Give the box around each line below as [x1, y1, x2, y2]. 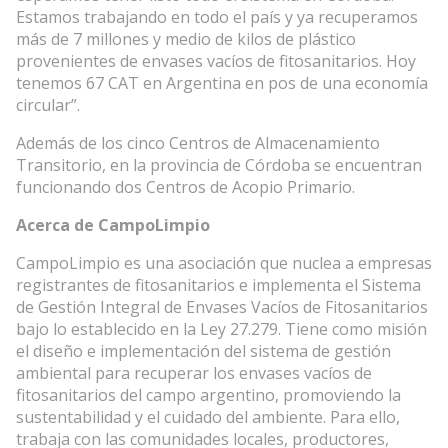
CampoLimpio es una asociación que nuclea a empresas [16, 252, 432, 275]
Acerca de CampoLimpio [16, 214, 210, 237]
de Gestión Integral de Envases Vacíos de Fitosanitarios [16, 296, 428, 319]
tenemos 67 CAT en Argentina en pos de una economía [16, 72, 428, 95]
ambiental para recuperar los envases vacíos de [16, 362, 372, 385]
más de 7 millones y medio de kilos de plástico [16, 28, 356, 51]
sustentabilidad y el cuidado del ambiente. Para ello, [16, 406, 400, 429]
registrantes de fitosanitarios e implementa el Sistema [16, 274, 421, 297]
